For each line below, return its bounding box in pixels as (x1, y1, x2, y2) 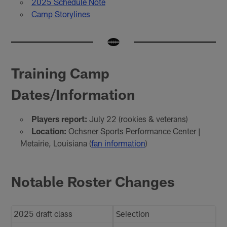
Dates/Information (11, 85, 136, 103)
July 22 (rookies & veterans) (87, 113, 188, 124)
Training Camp (11, 64, 110, 82)
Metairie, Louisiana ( (20, 138, 91, 148)
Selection (116, 209, 150, 219)
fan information (91, 138, 145, 148)
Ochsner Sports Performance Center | (66, 126, 200, 136)
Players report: (31, 113, 87, 124)
